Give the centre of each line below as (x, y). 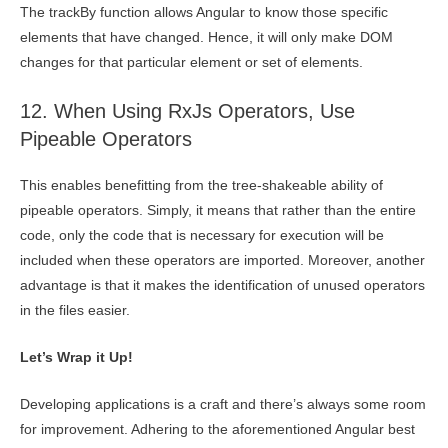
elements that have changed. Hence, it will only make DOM (206, 38)
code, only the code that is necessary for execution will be (202, 235)
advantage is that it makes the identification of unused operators (222, 285)
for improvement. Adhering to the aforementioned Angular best (217, 429)
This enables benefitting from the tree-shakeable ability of (201, 185)
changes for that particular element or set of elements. (191, 63)
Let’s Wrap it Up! (76, 357)
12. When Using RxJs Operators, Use (187, 110)
